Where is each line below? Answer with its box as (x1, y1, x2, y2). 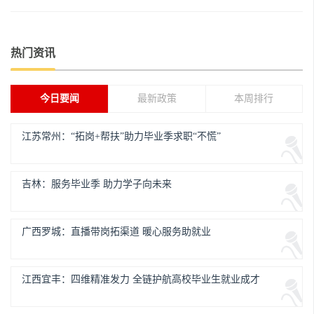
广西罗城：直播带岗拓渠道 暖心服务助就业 (22, 226, 211, 237)
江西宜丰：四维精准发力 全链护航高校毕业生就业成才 (22, 274, 260, 285)
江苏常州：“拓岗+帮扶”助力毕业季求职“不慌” (22, 131, 221, 142)
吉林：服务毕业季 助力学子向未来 (22, 179, 172, 189)
